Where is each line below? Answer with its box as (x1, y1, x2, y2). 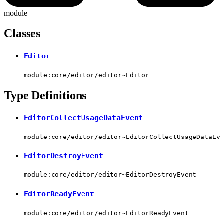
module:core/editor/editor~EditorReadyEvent (24, 209, 189, 217)
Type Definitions (4, 89, 86, 102)
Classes (4, 27, 40, 40)
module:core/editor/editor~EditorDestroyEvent (24, 171, 196, 179)
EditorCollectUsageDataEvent (24, 113, 143, 122)
